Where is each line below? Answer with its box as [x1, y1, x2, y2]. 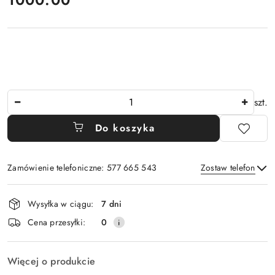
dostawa [7, 216, 58, 238]
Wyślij [121, 215, 154, 230]
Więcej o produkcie [7, 254, 95, 269]
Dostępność [7, 182, 80, 203]
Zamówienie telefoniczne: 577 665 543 [7, 161, 157, 174]
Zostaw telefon [200, 161, 255, 174]
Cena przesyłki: [28, 215, 86, 228]
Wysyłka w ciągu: [28, 197, 94, 210]
